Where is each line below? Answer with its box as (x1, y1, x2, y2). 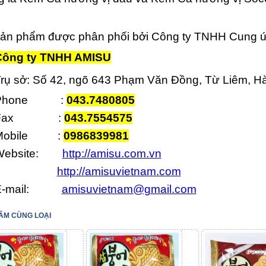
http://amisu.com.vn (62, 147, 161, 160)
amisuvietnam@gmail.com (61, 183, 197, 195)
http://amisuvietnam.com (56, 165, 181, 178)
